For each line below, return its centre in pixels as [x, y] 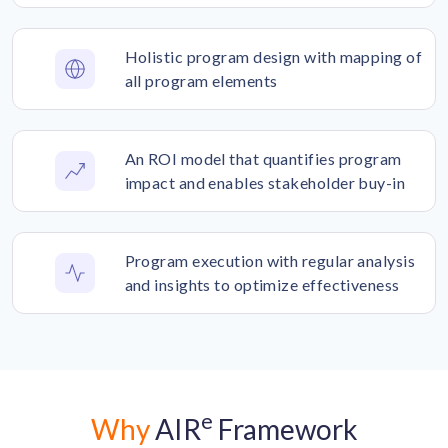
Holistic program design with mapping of [273, 56]
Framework [285, 428]
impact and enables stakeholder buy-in [265, 182]
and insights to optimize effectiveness [262, 284]
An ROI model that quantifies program [263, 158]
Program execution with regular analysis [270, 260]
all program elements [201, 80]
